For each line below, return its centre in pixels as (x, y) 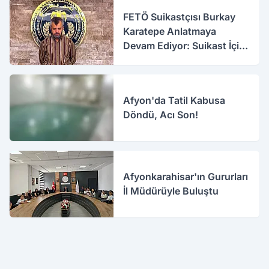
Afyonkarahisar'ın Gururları (186, 177)
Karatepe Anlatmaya (170, 31)
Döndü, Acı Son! (161, 115)
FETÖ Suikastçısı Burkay (180, 17)
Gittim (137, 60)
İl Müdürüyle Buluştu (171, 191)
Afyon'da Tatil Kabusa (174, 101)
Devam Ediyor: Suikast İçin (184, 46)
